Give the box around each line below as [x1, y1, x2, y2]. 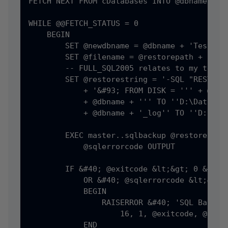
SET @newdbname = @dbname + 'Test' [28, 41, 216, 50]
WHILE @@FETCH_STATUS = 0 [28, 19, 138, 28]
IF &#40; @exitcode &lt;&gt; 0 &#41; [28, 164, 225, 174]
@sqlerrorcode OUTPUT [28, 142, 175, 151]
